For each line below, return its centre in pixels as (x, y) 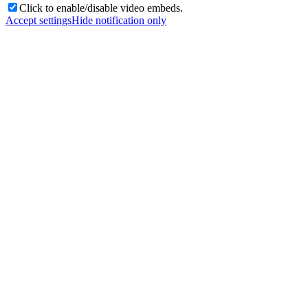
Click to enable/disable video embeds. (101, 8)
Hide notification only (119, 20)
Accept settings (38, 20)
